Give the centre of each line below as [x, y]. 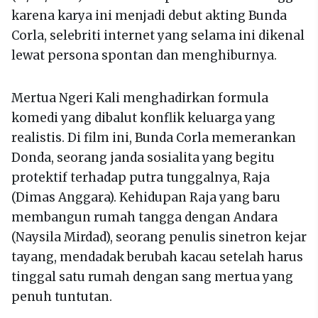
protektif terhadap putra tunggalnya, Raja [141, 178]
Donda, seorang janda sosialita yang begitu [143, 158]
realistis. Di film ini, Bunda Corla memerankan [154, 138]
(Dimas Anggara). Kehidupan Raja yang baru [146, 198]
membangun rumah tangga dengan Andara [144, 218]
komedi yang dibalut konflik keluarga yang [143, 118]
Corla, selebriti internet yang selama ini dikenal [158, 36]
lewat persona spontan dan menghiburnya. [144, 56]
